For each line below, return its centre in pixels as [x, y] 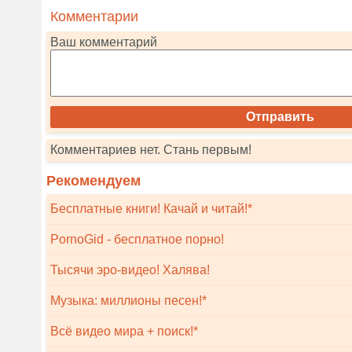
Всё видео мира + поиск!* [124, 331]
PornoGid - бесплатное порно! [137, 239]
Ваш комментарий [104, 42]
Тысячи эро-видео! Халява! [130, 270]
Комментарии [94, 16]
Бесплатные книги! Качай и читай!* [151, 209]
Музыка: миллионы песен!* [128, 301]
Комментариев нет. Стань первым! [151, 150]
